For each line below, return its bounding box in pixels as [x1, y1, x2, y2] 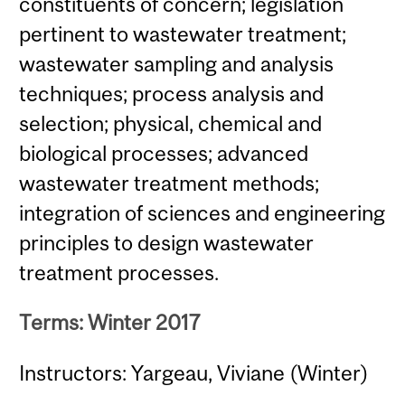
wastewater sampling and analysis [19, 52, 334, 77]
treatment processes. [19, 260, 220, 286]
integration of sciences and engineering [19, 201, 386, 226]
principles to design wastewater [19, 231, 315, 256]
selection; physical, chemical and [19, 111, 323, 137]
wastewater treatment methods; [19, 171, 320, 196]
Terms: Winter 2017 [19, 310, 201, 335]
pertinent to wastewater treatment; [19, 22, 347, 47]
